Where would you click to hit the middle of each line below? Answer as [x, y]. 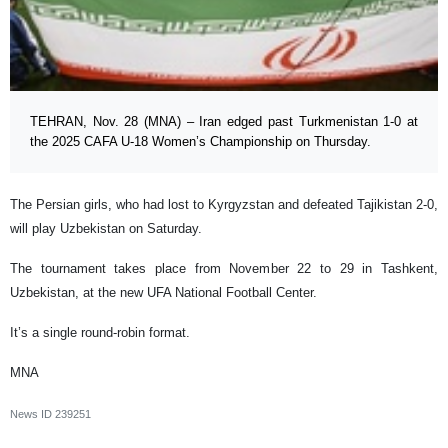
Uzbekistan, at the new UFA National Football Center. [163, 293]
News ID [32, 414]
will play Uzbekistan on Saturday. [106, 229]
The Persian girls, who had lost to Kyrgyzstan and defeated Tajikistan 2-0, [224, 205]
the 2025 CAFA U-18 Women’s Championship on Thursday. [200, 142]
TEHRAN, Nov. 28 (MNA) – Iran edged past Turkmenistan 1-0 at [224, 122]
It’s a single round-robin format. [100, 333]
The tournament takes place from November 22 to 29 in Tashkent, [224, 269]
